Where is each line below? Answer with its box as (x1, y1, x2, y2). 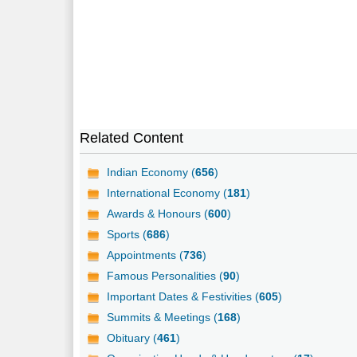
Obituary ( (107, 331, 158, 345)
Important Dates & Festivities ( (107, 290, 260, 304)
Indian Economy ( (107, 166, 196, 179)
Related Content (80, 130, 184, 147)
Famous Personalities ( (107, 269, 224, 283)
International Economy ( (107, 186, 228, 200)
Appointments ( (107, 249, 184, 262)
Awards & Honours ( (107, 207, 209, 221)
